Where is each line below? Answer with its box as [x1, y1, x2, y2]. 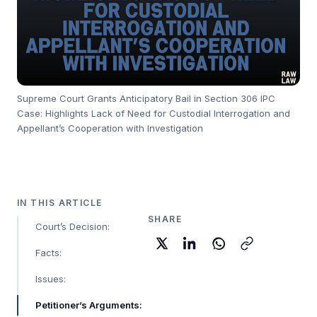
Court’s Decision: [35, 220, 110, 232]
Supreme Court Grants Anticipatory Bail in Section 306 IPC [17, 92, 275, 104]
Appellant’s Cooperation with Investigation [17, 122, 203, 134]
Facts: [35, 246, 62, 258]
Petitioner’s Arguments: [35, 299, 142, 311]
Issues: [35, 272, 66, 284]
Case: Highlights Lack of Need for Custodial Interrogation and [17, 107, 290, 119]
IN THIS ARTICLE [17, 197, 103, 208]
